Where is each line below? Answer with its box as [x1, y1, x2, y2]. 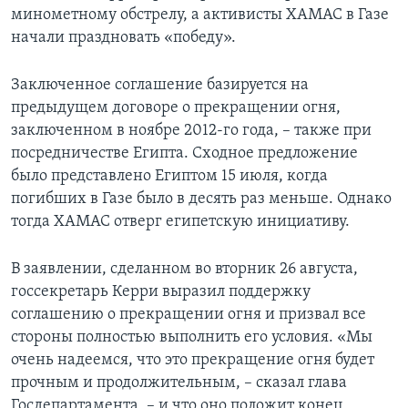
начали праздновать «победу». [11, 29, 236, 47]
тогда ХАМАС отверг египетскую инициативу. [11, 213, 350, 231]
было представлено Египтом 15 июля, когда [11, 168, 328, 186]
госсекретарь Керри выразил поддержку [11, 283, 311, 301]
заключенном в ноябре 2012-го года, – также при [11, 122, 372, 140]
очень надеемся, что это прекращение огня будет [11, 352, 374, 370]
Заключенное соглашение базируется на [11, 76, 309, 95]
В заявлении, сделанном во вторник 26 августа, [11, 260, 358, 279]
